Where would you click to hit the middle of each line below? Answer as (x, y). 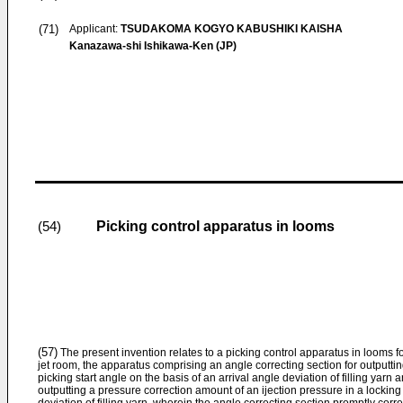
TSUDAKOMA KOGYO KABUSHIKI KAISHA (232, 29)
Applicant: (95, 29)
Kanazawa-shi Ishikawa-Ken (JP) (153, 46)
